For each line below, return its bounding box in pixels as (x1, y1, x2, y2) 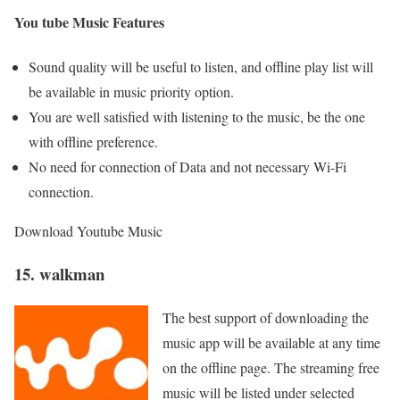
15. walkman (14, 262, 104, 287)
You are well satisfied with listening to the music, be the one (29, 106, 365, 126)
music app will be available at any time (162, 333, 380, 352)
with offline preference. (29, 131, 158, 151)
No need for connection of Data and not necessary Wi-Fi (29, 156, 346, 176)
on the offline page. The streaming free (162, 358, 379, 377)
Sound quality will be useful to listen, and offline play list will (29, 56, 373, 76)
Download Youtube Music (14, 221, 162, 240)
